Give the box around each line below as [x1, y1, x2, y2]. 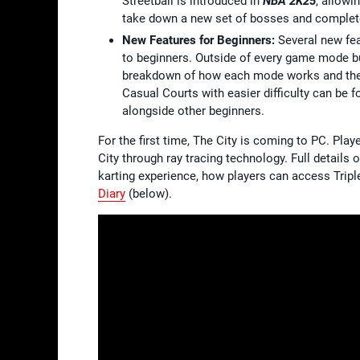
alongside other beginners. [122, 103, 264, 118]
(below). [125, 186, 172, 201]
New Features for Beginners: [122, 32, 278, 47]
